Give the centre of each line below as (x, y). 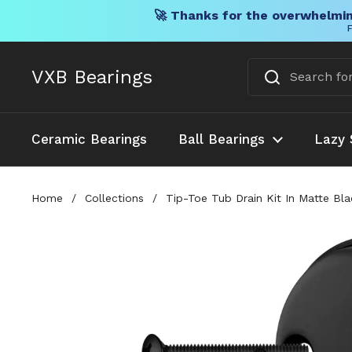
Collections (114, 198)
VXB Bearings (92, 77)
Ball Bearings (222, 139)
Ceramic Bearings (89, 139)
